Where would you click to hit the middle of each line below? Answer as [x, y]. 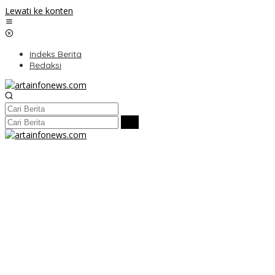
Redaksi [45, 65]
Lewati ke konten [39, 11]
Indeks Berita [56, 54]
